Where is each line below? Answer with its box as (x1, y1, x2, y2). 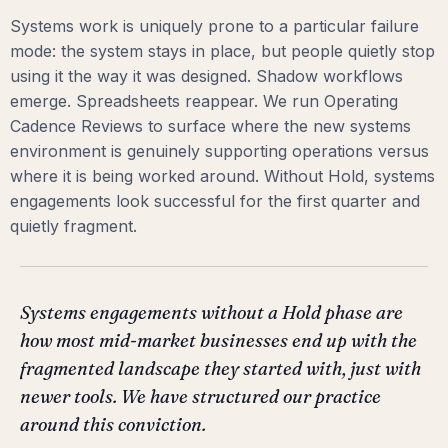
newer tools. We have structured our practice (20, 384, 381, 408)
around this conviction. (20, 412, 206, 436)
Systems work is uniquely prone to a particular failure (10, 16, 419, 37)
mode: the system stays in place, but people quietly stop (10, 41, 435, 62)
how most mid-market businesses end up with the (20, 328, 417, 352)
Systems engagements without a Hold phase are (20, 300, 403, 324)
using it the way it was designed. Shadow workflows (10, 66, 403, 87)
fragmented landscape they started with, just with (20, 356, 421, 380)
